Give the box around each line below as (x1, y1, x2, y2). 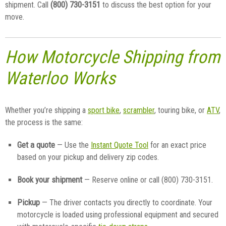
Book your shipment (17, 174, 82, 185)
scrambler (123, 105, 154, 115)
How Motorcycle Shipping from (5, 46, 220, 68)
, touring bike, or (154, 105, 207, 115)
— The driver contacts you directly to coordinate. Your (40, 197, 212, 207)
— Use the (55, 140, 91, 150)
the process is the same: (5, 117, 83, 127)
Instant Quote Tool (91, 140, 148, 150)
